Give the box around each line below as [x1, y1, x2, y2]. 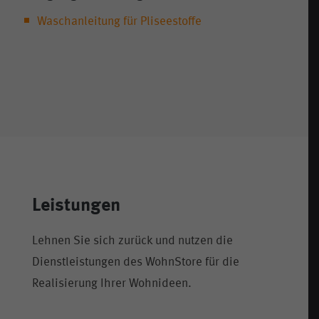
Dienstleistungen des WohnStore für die [32, 256, 239, 268]
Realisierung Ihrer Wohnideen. [32, 277, 192, 290]
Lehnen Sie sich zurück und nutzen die [32, 234, 233, 247]
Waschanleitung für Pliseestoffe [37, 16, 202, 28]
